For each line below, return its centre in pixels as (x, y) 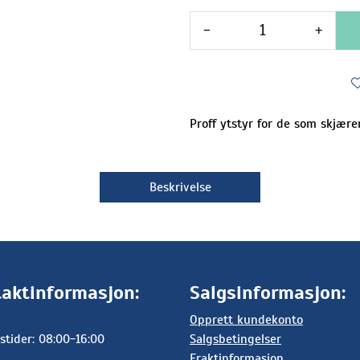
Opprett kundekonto (246, 320)
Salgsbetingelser (235, 339)
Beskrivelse (180, 187)
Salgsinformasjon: (268, 292)
